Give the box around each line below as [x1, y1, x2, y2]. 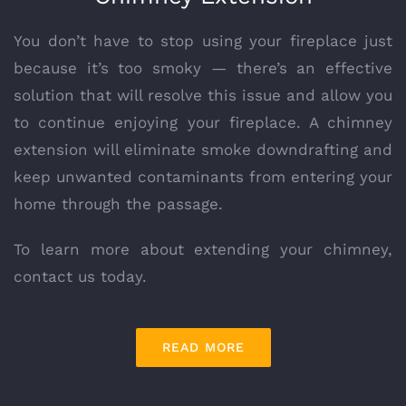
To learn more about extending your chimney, [14, 240, 392, 259]
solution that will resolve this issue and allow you [14, 86, 392, 105]
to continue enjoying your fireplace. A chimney [14, 113, 392, 132]
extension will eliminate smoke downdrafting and [14, 140, 392, 159]
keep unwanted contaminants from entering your [14, 168, 392, 187]
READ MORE [161, 340, 245, 355]
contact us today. [14, 267, 147, 286]
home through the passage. [14, 195, 223, 214]
